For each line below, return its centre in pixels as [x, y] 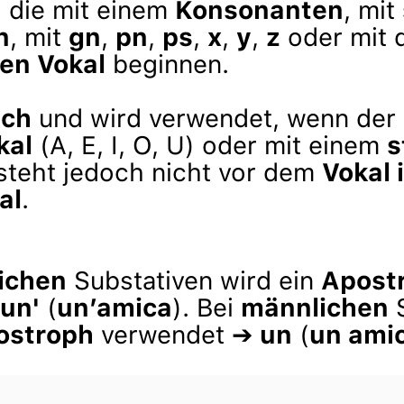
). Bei [207, 308]
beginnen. [167, 64]
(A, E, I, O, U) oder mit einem [210, 145]
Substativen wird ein [194, 280]
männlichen [315, 308]
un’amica [115, 308]
